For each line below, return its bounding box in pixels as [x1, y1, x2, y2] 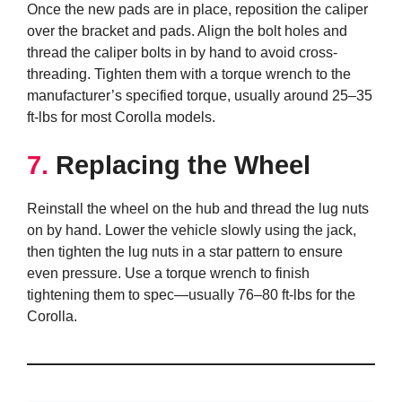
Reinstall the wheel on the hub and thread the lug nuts [27, 201, 369, 217]
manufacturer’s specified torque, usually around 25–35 [27, 88, 372, 104]
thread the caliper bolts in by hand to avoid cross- [27, 45, 337, 61]
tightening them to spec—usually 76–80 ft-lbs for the [27, 287, 355, 303]
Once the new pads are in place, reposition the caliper [27, 2, 368, 18]
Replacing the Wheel [56, 151, 310, 180]
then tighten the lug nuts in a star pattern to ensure [27, 244, 343, 260]
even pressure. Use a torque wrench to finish [27, 266, 310, 282]
